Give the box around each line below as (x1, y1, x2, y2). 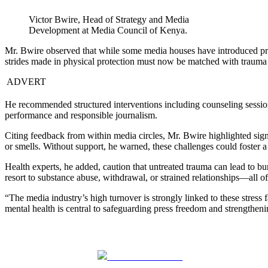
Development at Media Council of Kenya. (29, 25, 187, 36)
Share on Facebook (109, 251, 183, 262)
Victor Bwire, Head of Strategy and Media (29, 14, 189, 25)
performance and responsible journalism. (5, 110, 157, 121)
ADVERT (5, 77, 46, 87)
